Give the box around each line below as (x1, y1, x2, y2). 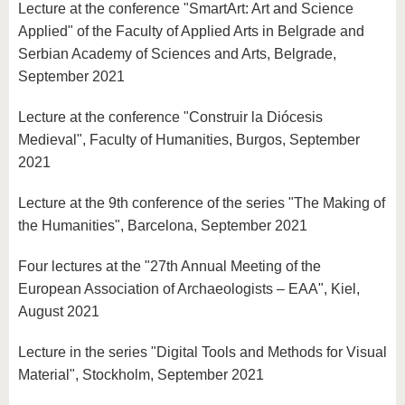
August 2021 (18, 304, 99, 319)
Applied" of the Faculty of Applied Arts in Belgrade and (18, 24, 364, 39)
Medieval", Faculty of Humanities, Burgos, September (18, 132, 360, 147)
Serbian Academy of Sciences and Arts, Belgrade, (18, 46, 336, 61)
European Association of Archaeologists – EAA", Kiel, (18, 281, 360, 297)
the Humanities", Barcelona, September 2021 (18, 218, 307, 233)
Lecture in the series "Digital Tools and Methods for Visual (18, 344, 387, 360)
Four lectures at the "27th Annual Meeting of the (18, 259, 321, 274)
